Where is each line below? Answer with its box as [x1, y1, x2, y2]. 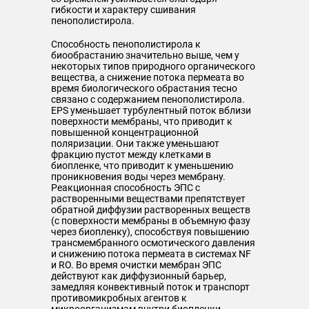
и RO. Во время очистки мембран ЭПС [51, 259, 221, 270]
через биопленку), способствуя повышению [51, 226, 249, 237]
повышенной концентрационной [51, 127, 199, 138]
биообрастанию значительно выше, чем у [51, 50, 239, 61]
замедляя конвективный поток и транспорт [51, 281, 250, 292]
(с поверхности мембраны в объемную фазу [51, 215, 250, 226]
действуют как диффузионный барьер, [51, 270, 226, 281]
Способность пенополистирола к [51, 39, 201, 50]
